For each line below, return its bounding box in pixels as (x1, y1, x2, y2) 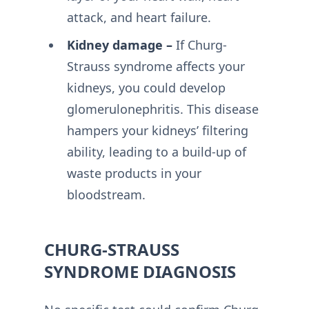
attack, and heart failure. (66, 9, 211, 26)
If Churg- (172, 37, 227, 53)
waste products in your (66, 165, 201, 181)
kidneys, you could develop (66, 79, 226, 96)
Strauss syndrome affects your (66, 58, 245, 74)
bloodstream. (66, 186, 146, 203)
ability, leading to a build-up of (66, 143, 246, 160)
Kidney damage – (66, 37, 172, 53)
